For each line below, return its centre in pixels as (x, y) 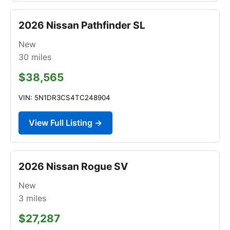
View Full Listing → (65, 122)
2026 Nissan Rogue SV (73, 166)
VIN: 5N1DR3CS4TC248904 (64, 97)
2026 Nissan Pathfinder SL (82, 25)
